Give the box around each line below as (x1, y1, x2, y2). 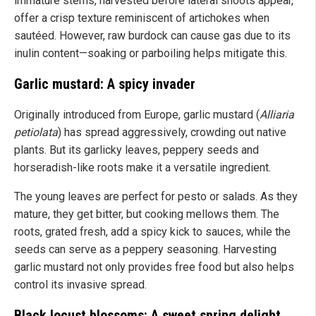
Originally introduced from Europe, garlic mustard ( (14, 108, 260, 122)
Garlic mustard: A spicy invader (14, 75, 195, 93)
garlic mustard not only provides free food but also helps (14, 260, 294, 274)
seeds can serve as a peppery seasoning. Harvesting (14, 243, 276, 257)
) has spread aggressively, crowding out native (58, 126, 286, 140)
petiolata (14, 126, 58, 140)
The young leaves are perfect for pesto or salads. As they (14, 190, 298, 204)
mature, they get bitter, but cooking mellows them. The (14, 207, 279, 221)
